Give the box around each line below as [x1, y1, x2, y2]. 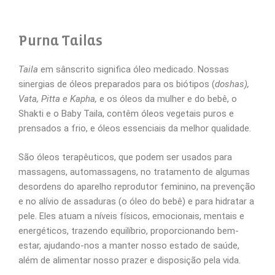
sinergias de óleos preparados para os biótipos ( [18, 79, 215, 90]
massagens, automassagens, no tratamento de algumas [18, 166, 250, 177]
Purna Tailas [18, 33, 103, 48]
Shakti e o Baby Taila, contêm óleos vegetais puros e [18, 108, 234, 119]
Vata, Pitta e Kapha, [18, 93, 97, 104]
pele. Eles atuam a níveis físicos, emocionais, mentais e [18, 210, 244, 222]
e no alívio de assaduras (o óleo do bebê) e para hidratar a [18, 195, 254, 207]
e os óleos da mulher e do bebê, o [97, 93, 237, 104]
